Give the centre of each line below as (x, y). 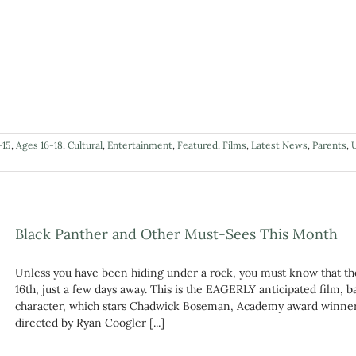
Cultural (85, 145)
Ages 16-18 (39, 145)
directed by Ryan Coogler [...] (90, 322)
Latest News (279, 145)
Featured (197, 145)
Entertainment (140, 145)
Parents (329, 145)
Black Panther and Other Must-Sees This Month (176, 234)
